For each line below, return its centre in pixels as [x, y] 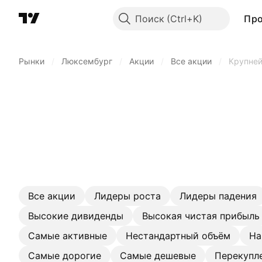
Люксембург [87, 61]
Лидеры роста [127, 196]
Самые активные [68, 236]
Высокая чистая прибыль [201, 216]
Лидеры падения [218, 196]
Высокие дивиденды [76, 216]
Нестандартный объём [178, 236]
